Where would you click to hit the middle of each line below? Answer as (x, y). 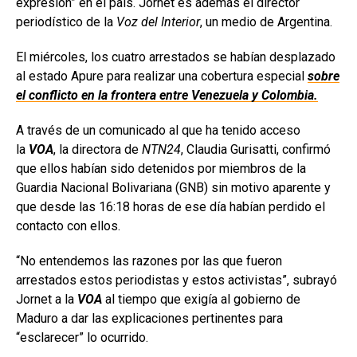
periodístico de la (65, 22)
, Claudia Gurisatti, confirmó (256, 149)
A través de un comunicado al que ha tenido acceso (158, 130)
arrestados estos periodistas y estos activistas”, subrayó (177, 280)
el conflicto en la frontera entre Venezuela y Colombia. (167, 95)
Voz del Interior (157, 22)
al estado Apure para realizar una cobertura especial (162, 76)
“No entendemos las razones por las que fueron (149, 261)
